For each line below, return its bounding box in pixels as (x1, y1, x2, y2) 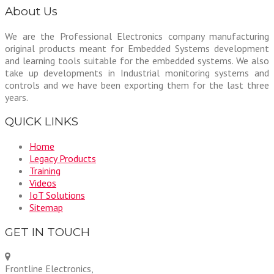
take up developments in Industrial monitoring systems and (5, 66, 269, 79)
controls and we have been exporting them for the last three (5, 78, 269, 91)
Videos (29, 177, 56, 189)
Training (29, 165, 61, 177)
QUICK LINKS (5, 114, 78, 129)
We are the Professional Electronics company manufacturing (5, 29, 269, 42)
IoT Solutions (29, 189, 85, 201)
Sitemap (29, 201, 63, 213)
